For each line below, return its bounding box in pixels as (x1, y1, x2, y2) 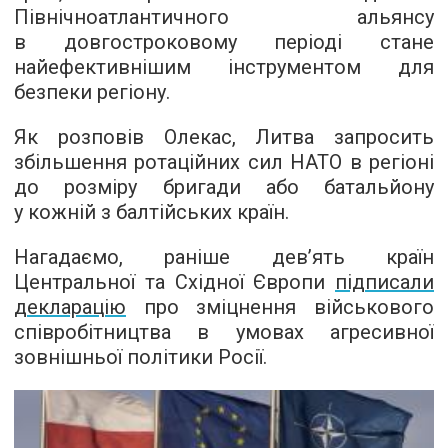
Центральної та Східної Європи (14, 269, 335, 294)
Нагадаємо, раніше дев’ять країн (14, 244, 434, 269)
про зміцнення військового (126, 294, 434, 319)
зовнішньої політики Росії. (14, 344, 267, 369)
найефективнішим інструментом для (14, 54, 434, 79)
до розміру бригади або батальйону (14, 174, 434, 199)
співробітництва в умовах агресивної (14, 319, 434, 344)
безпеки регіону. (14, 79, 170, 104)
